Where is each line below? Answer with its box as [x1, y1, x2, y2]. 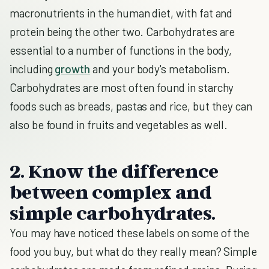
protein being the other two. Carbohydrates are [10, 25, 235, 38]
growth [55, 62, 91, 76]
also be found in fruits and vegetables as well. [10, 118, 228, 131]
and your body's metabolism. [90, 62, 230, 76]
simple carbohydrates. [10, 201, 216, 224]
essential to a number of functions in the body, [10, 43, 232, 57]
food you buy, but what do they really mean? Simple [10, 244, 258, 258]
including [10, 62, 55, 76]
